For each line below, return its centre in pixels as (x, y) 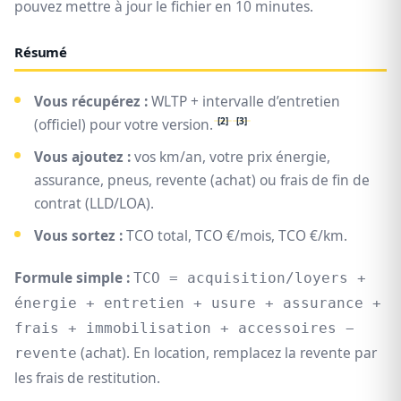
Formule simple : (72, 278)
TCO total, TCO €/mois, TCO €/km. (235, 236)
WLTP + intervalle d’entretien (244, 102)
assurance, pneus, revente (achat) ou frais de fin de (202, 180)
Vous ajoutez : (82, 157)
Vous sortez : (78, 236)
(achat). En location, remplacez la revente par (227, 353)
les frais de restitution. (87, 378)
